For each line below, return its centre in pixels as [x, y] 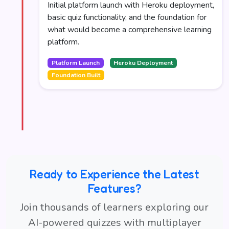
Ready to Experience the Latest [114, 174]
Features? [114, 188]
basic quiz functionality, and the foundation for [127, 17]
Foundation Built [76, 75]
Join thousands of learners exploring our [114, 207]
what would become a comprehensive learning [130, 30]
